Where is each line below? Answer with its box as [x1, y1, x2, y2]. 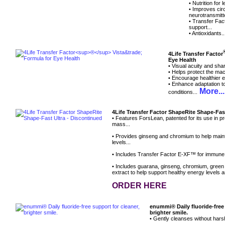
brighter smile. [150, 209, 188, 216]
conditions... [168, 88, 197, 95]
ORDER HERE [112, 181, 167, 190]
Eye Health [168, 56, 196, 63]
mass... [112, 121, 130, 128]
